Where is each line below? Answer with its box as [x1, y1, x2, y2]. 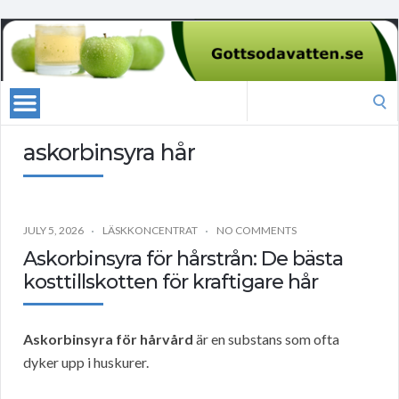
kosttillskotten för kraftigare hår [23, 270, 318, 295]
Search [246, 83, 287, 101]
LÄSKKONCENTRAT [102, 224, 198, 238]
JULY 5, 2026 [23, 224, 84, 238]
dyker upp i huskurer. [23, 354, 149, 371]
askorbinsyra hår [23, 139, 195, 167]
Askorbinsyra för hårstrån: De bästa [23, 247, 343, 272]
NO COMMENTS [216, 224, 297, 238]
